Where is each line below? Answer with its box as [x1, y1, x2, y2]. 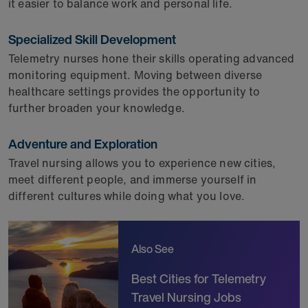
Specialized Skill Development [8, 30, 179, 48]
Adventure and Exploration [8, 135, 160, 153]
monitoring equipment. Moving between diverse [8, 67, 263, 83]
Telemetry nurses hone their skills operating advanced [8, 50, 295, 67]
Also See [131, 241, 174, 258]
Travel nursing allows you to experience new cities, [8, 155, 276, 171]
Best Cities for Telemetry [131, 269, 266, 288]
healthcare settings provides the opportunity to [8, 83, 261, 100]
